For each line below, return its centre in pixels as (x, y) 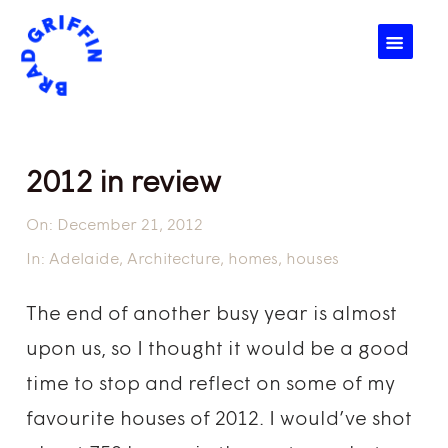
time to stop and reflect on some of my (211, 385)
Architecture (174, 260)
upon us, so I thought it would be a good (218, 350)
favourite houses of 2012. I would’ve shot (219, 420)
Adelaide (84, 260)
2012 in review (123, 184)
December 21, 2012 (128, 226)
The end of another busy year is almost (212, 315)
